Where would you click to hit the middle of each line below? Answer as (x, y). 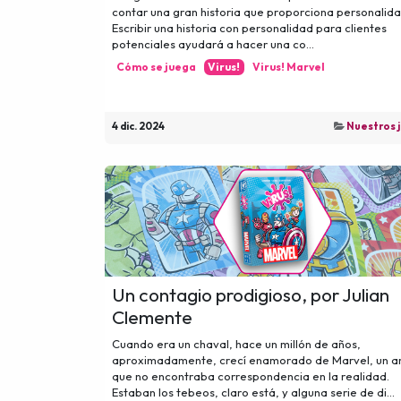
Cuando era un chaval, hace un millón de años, (236, 343)
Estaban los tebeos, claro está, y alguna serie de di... (253, 392)
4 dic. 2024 (138, 127)
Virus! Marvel (288, 67)
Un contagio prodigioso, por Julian (251, 294)
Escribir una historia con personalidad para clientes (249, 28)
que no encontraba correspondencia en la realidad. (251, 375)
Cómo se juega (156, 67)
